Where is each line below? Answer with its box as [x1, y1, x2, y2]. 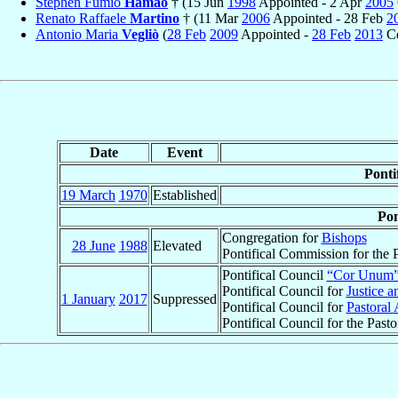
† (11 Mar [179, 10, 242, 26]
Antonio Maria [36, 26, 122, 42]
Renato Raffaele [36, 10, 130, 26]
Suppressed [152, 291, 217, 307]
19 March [60, 187, 115, 203]
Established [152, 187, 217, 203]
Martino [130, 10, 179, 26]
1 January [60, 291, 115, 307]
